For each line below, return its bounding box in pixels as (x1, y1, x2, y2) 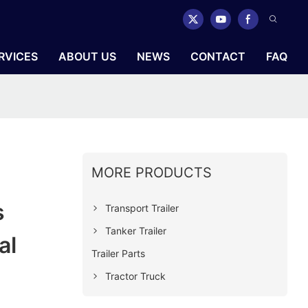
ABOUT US (58, 49, 116, 63)
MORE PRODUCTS (91, 164, 212, 181)
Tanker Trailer (104, 224, 166, 236)
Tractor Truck (104, 269, 166, 282)
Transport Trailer (104, 201, 179, 214)
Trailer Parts (91, 247, 145, 259)
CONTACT (190, 49, 245, 63)
